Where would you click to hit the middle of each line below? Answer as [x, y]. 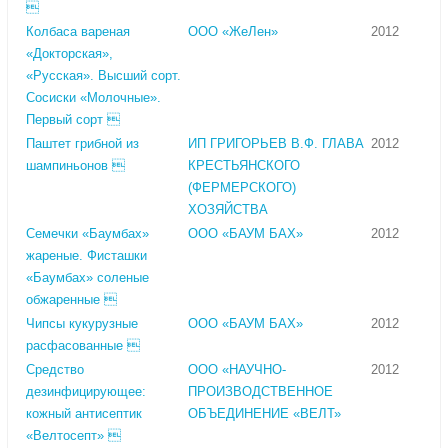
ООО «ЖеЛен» [233, 32]
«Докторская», [69, 54]
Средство [55, 370]
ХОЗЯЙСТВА [228, 210]
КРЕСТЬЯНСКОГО [244, 166]
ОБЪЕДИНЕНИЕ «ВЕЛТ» [264, 414]
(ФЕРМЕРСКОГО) [242, 188]
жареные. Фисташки [86, 256]
